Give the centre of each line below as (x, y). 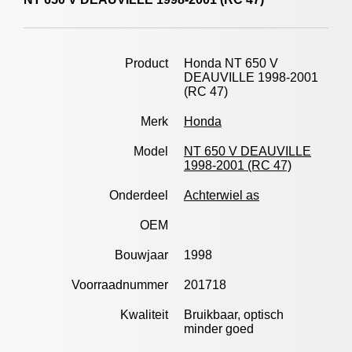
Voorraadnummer (120, 285)
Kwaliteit (144, 315)
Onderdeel (139, 195)
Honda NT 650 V (231, 63)
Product (147, 63)
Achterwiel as (222, 195)
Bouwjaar (141, 255)
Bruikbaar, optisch (234, 315)
